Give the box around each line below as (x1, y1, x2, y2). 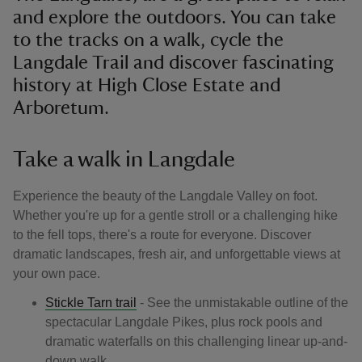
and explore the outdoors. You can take (13, 8, 336, 27)
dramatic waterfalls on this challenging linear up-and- (45, 335, 347, 348)
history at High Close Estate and (13, 76, 280, 95)
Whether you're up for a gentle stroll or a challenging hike (13, 208, 338, 222)
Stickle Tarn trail (45, 296, 137, 309)
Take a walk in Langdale (13, 148, 235, 170)
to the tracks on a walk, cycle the (13, 31, 284, 50)
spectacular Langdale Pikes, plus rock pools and (45, 315, 322, 329)
